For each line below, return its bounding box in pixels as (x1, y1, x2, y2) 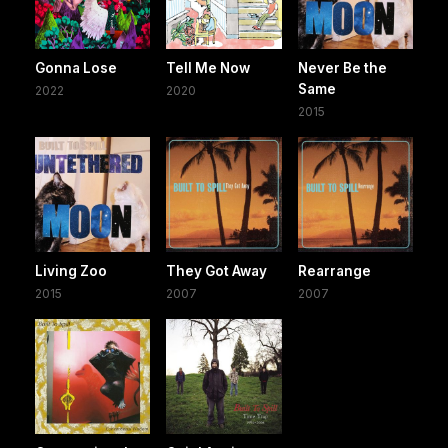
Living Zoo (35, 263, 107, 280)
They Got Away (166, 263, 268, 280)
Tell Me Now (166, 59, 251, 76)
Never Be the (297, 59, 387, 76)
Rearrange (297, 263, 371, 280)
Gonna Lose (35, 59, 117, 76)
